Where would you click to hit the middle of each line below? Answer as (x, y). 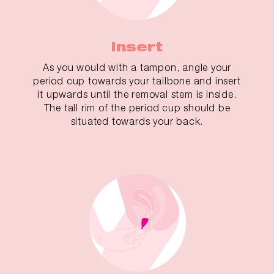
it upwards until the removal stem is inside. (137, 94)
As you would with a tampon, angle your (137, 68)
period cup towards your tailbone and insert (137, 81)
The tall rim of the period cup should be (137, 108)
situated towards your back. (137, 121)
